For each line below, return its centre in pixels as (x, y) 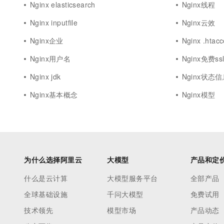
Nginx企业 (47, 40)
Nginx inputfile (54, 22)
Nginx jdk (45, 76)
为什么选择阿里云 (53, 159)
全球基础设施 (46, 194)
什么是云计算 (46, 178)
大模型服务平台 (132, 178)
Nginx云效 (198, 22)
